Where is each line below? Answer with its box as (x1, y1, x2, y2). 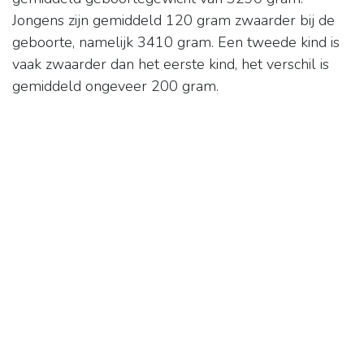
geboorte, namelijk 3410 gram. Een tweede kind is (12, 32, 340, 53)
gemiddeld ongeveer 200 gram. (12, 76, 219, 97)
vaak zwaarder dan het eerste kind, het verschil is (12, 54, 329, 75)
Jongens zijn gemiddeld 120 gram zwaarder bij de (12, 11, 335, 31)
